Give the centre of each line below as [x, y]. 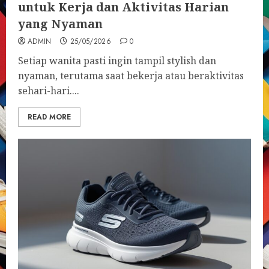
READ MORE [49, 117]
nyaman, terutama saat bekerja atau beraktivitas [131, 76]
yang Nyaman [60, 24]
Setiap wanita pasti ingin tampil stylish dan [117, 61]
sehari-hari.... [49, 91]
